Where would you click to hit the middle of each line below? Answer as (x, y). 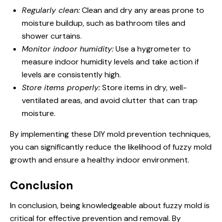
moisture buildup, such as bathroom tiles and (104, 23)
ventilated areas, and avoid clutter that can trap (110, 100)
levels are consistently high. (71, 74)
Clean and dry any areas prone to (142, 10)
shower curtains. (52, 36)
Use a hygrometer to (152, 49)
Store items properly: (61, 87)
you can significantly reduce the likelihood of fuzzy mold (111, 147)
